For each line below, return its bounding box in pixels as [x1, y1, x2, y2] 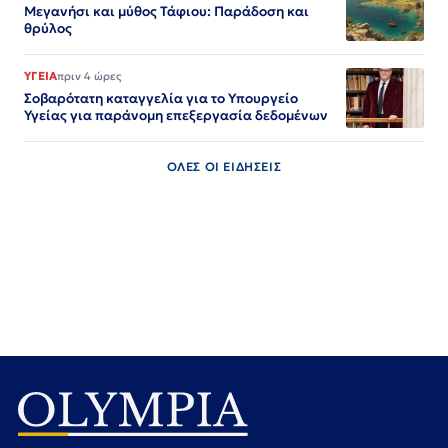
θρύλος [24, 19, 72, 37]
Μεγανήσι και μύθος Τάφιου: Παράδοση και [24, 2, 309, 20]
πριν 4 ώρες [57, 68, 122, 83]
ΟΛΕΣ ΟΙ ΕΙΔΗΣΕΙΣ [166, 158, 282, 174]
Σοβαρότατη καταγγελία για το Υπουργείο [24, 89, 298, 107]
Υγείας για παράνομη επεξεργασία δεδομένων [24, 106, 328, 124]
